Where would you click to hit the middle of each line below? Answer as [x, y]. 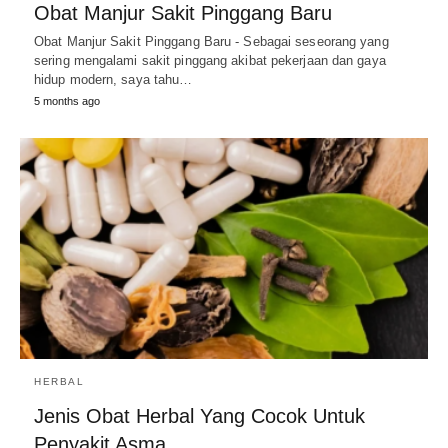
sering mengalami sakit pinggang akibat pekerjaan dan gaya [210, 60]
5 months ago [67, 100]
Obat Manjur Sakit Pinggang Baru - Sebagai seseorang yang [211, 41]
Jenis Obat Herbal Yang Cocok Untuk [199, 416]
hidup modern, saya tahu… [113, 79]
